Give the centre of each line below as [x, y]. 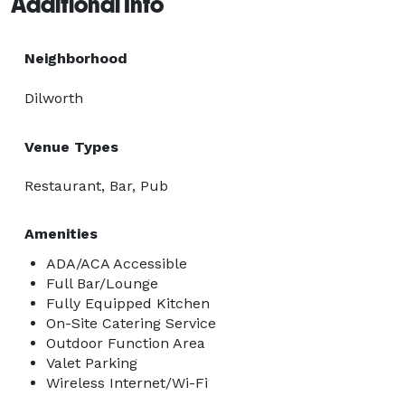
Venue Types [71, 146]
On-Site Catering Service [131, 323]
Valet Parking [92, 363]
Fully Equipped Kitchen [128, 303]
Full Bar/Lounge [102, 283]
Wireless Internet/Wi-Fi [127, 382]
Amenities [61, 233]
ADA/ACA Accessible [117, 263]
